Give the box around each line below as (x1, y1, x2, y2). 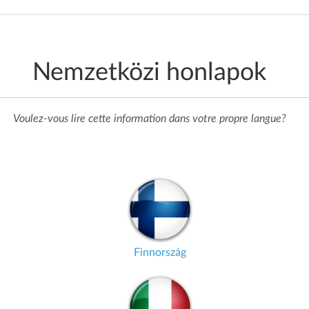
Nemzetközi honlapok (32, 60, 266, 85)
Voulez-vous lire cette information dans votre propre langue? (12, 113, 286, 124)
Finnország (133, 247, 186, 258)
